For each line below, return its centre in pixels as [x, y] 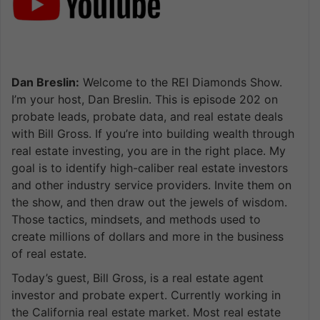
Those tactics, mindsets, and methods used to [136, 219]
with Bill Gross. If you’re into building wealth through [153, 133]
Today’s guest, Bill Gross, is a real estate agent [137, 277]
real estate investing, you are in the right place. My [149, 150]
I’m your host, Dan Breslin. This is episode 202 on [145, 99]
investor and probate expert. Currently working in [146, 295]
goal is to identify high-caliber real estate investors [150, 167]
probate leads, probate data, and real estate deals [147, 116]
